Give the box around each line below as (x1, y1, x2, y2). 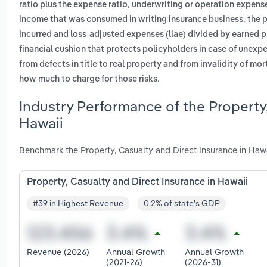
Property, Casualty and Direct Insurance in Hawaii (27, 177, 248, 187)
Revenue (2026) (27, 246, 89, 258)
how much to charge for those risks (19, 75, 157, 84)
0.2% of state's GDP (144, 198, 220, 209)
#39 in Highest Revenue (33, 198, 123, 209)
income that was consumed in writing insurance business (19, 15, 243, 24)
